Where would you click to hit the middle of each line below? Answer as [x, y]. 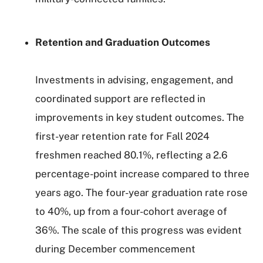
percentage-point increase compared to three [142, 174]
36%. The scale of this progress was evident [139, 230]
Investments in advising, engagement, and [134, 80]
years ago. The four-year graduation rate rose [141, 193]
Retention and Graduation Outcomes [123, 42]
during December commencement [115, 249]
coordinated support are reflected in [120, 99]
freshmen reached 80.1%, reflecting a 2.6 [131, 155]
